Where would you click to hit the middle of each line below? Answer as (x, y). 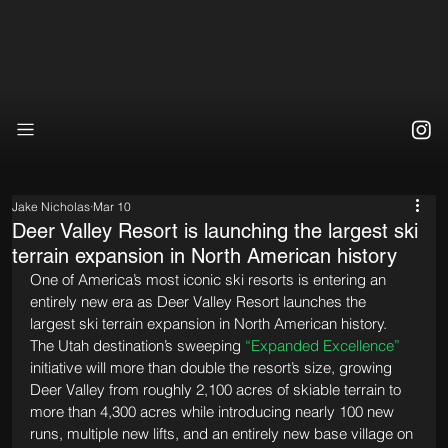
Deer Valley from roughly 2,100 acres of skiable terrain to (217, 390)
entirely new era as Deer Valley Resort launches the (199, 302)
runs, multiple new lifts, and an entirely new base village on (223, 434)
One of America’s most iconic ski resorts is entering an (209, 280)
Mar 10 (111, 207)
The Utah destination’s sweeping (137, 346)
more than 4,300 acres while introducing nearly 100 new (213, 412)
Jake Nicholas (50, 207)
